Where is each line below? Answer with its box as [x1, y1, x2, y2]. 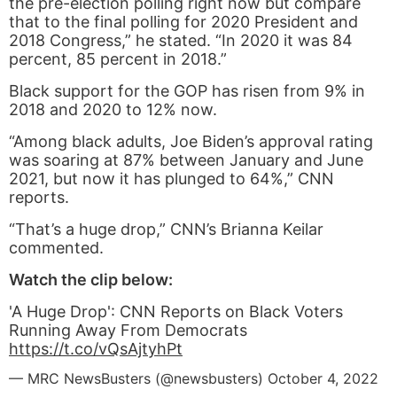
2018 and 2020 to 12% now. [9, 100, 217, 120]
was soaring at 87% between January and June [9, 151, 363, 170]
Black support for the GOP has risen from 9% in [9, 82, 365, 101]
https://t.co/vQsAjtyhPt [9, 339, 183, 359]
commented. [9, 238, 104, 258]
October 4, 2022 [268, 370, 378, 388]
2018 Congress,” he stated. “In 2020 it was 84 [9, 31, 353, 51]
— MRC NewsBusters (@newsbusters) [9, 370, 268, 388]
